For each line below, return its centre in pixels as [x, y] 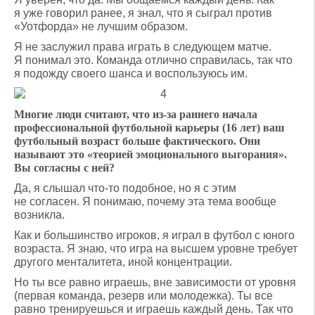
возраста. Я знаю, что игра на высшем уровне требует [156, 249]
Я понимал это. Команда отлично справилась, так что [153, 60]
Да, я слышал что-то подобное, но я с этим [125, 188]
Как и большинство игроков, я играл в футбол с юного [154, 235]
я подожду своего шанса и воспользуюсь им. [131, 73]
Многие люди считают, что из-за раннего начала [136, 114]
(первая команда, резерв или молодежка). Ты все [143, 296]
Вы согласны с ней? [64, 168]
